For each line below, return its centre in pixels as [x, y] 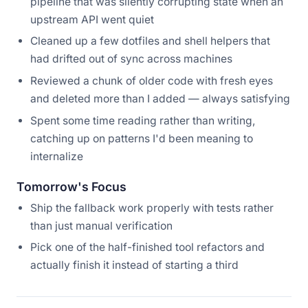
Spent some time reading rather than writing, [143, 120]
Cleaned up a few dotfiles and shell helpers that [150, 41]
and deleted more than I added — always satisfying [160, 98]
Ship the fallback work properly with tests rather [152, 208]
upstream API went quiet [92, 19]
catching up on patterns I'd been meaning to [142, 138]
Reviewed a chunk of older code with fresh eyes [152, 80]
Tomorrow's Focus [71, 186]
